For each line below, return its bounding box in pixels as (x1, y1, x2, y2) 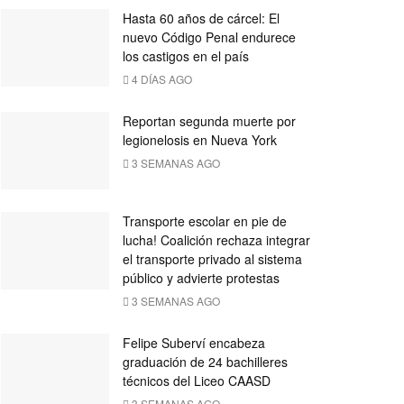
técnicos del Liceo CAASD (123, 371, 271, 390)
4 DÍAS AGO (129, 71, 192, 87)
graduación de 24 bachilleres (123, 352, 288, 371)
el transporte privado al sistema (123, 249, 302, 268)
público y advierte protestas (123, 268, 280, 287)
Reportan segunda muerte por (123, 112, 296, 130)
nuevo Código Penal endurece (123, 28, 296, 46)
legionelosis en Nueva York (123, 131, 277, 149)
